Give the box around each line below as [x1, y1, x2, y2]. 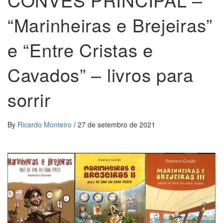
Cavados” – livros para [7, 61, 194, 87]
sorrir [7, 86, 51, 112]
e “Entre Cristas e [7, 36, 153, 62]
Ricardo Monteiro [17, 119, 74, 129]
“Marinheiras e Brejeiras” [7, 11, 213, 37]
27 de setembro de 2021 [78, 119, 155, 129]
